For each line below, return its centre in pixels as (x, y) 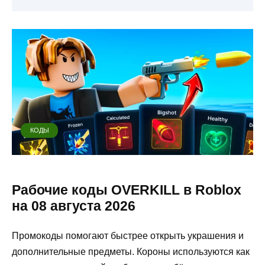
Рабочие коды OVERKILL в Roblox (127, 190)
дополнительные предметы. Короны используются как (131, 251)
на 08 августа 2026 (74, 206)
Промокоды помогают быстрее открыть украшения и (128, 235)
